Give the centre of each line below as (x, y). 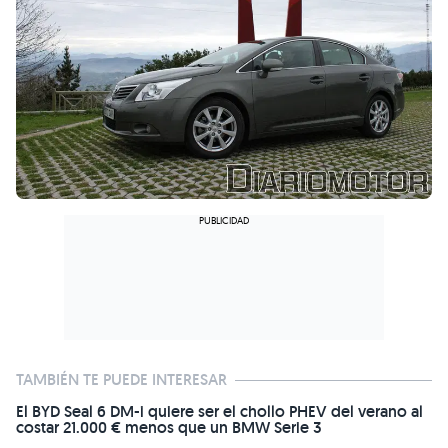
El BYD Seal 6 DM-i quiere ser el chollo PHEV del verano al (219, 412)
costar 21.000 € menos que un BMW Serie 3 (169, 428)
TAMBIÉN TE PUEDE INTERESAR (121, 380)
